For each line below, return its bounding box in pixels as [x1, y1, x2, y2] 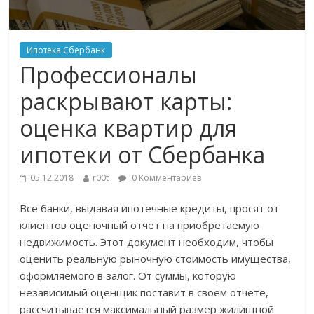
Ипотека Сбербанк [27, 44, 106, 57]
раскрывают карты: [20, 86, 233, 117]
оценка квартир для [20, 113, 238, 144]
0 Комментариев [130, 172, 202, 184]
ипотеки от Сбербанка [20, 139, 266, 170]
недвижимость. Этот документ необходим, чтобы [20, 235, 274, 250]
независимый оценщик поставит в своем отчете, [20, 285, 269, 300]
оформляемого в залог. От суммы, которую [20, 268, 237, 283]
